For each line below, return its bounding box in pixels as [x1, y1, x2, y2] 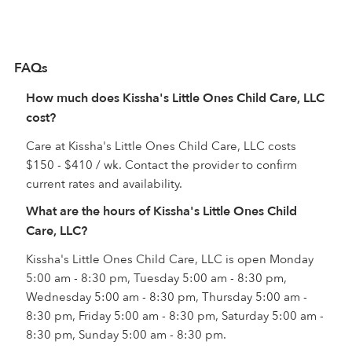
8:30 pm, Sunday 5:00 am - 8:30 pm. [26, 326, 226, 343]
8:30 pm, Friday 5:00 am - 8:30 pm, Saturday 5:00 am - [26, 307, 324, 324]
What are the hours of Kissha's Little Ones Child [26, 202, 297, 220]
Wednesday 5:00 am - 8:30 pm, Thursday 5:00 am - [26, 288, 307, 305]
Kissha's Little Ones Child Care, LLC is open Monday [26, 251, 313, 267]
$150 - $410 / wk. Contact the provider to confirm [26, 156, 297, 173]
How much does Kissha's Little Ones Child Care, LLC [26, 89, 324, 107]
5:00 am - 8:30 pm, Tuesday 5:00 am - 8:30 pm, [26, 269, 287, 286]
